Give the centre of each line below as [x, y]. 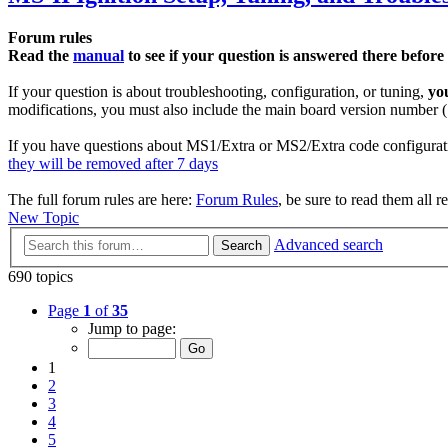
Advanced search [328, 244]
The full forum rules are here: [102, 200]
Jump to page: [132, 328]
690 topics [40, 276]
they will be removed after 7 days [113, 164]
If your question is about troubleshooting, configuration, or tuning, [218, 92]
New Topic [43, 218]
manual [98, 56]
